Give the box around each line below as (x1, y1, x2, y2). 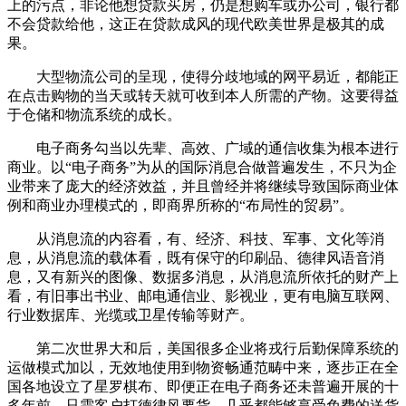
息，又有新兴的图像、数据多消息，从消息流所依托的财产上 (7, 269, 399, 285)
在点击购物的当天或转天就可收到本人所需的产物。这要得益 (7, 88, 399, 104)
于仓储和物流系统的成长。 (7, 107, 181, 123)
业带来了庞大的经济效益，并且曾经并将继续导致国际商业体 (7, 179, 399, 195)
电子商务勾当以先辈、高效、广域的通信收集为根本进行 (7, 140, 399, 157)
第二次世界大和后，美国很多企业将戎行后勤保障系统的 (7, 341, 399, 357)
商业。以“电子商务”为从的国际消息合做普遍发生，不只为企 (7, 159, 397, 176)
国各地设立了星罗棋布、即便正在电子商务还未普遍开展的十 (7, 379, 399, 395)
